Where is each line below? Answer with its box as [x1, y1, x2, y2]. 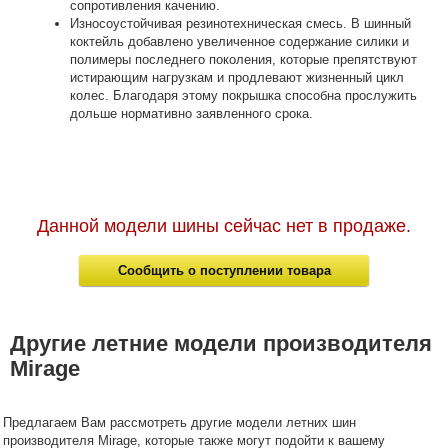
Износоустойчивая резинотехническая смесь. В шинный [70, 16, 411, 31]
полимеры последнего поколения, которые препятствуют [70, 52, 417, 67]
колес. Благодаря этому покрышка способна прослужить [70, 88, 417, 103]
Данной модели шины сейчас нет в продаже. [37, 216, 411, 236]
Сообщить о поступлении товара [117, 263, 331, 278]
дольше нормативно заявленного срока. [70, 106, 313, 121]
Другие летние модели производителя [10, 331, 432, 356]
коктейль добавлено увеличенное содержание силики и [70, 34, 409, 49]
